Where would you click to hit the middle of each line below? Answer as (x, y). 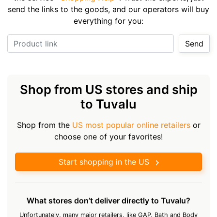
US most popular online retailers (131, 125)
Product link (113, 40)
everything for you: (108, 21)
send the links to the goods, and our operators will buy (108, 9)
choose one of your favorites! (108, 136)
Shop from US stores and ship (108, 89)
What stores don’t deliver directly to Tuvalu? (108, 200)
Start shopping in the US (104, 162)
